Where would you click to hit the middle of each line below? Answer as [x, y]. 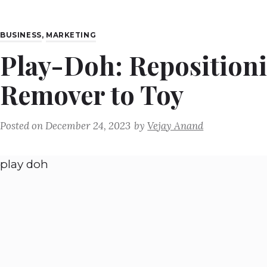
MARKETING [71, 35]
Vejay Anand [176, 125]
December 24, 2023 [88, 125]
